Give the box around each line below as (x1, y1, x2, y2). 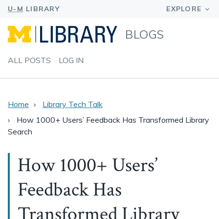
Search (8, 127, 32, 136)
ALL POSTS (8, 55, 51, 65)
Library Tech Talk (43, 99, 103, 109)
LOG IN (59, 55, 84, 65)
